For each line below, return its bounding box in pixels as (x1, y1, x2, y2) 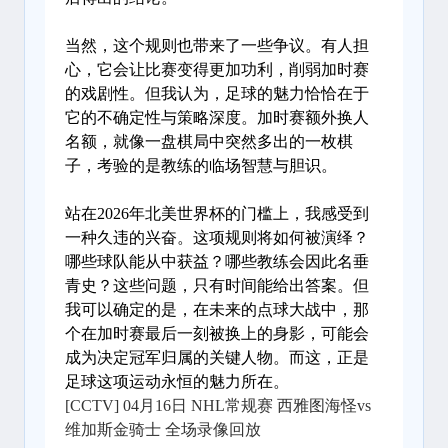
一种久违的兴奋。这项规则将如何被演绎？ (65, 229, 369, 246)
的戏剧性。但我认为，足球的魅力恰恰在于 (65, 85, 369, 102)
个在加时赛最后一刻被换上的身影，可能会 (65, 325, 369, 342)
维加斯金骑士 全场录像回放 (65, 421, 261, 438)
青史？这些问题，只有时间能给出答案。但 (65, 277, 369, 294)
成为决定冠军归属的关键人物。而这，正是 (65, 349, 369, 366)
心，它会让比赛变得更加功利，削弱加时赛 (65, 61, 369, 78)
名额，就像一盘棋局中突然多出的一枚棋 (65, 133, 353, 150)
